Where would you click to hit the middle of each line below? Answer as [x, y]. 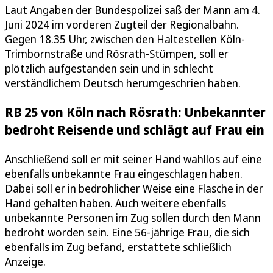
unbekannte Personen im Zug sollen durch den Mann [133, 217]
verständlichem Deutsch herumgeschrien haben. [124, 83]
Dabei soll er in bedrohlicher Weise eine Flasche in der [134, 188]
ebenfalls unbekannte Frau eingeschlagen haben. [124, 173]
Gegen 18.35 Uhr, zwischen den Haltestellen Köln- [125, 39]
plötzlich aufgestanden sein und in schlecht [109, 69]
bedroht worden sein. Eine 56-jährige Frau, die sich [127, 232]
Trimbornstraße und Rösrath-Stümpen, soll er [117, 54]
